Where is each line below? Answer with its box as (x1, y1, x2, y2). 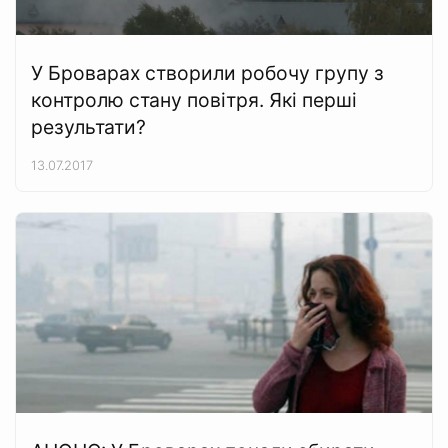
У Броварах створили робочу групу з (31, 61, 384, 85)
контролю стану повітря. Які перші (31, 88, 357, 112)
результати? (31, 115, 146, 139)
